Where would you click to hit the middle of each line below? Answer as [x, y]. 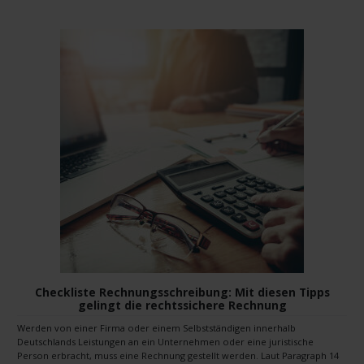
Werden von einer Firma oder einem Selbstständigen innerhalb [156, 328]
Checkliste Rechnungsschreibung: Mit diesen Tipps [182, 292]
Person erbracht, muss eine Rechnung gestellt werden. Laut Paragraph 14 [178, 356]
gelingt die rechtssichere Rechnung [182, 305]
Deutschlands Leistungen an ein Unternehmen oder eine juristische [165, 342]
